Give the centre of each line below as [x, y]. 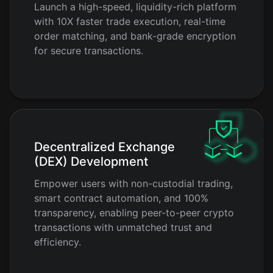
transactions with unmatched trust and [123, 228]
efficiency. [58, 242]
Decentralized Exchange [105, 147]
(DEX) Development [91, 162]
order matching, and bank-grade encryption [135, 36]
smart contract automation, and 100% [121, 198]
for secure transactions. [89, 51]
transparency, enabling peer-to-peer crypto [134, 213]
